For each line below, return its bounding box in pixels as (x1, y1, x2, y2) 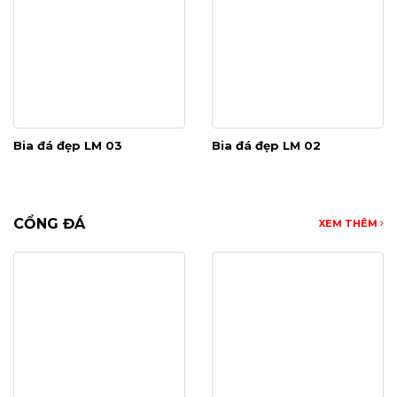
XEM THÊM (319, 217, 380, 230)
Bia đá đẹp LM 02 (212, 138, 321, 153)
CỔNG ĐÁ (13, 215, 85, 233)
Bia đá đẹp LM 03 (13, 138, 122, 153)
